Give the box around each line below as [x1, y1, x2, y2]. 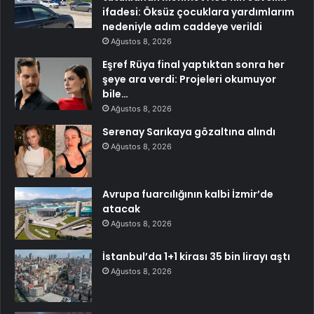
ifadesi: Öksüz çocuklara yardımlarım [102, 5, 294, 20]
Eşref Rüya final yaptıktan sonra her [102, 57, 285, 72]
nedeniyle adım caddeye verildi [102, 20, 262, 34]
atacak [102, 202, 140, 217]
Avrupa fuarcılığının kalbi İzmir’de [102, 187, 273, 202]
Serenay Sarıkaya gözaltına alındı [102, 125, 275, 139]
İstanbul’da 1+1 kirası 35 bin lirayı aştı [102, 250, 290, 264]
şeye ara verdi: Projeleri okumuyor [102, 72, 276, 87]
